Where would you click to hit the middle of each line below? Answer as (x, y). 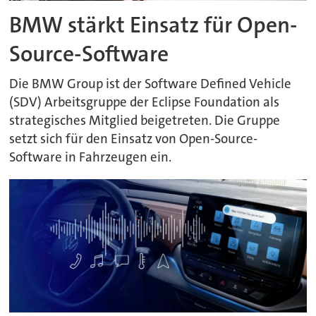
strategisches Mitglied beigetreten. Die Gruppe (145, 121)
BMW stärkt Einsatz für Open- (154, 25)
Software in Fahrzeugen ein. (91, 158)
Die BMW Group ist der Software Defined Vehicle (151, 84)
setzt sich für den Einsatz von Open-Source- (134, 139)
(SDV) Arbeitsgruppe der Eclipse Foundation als (145, 103)
